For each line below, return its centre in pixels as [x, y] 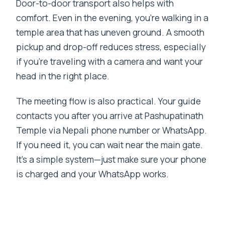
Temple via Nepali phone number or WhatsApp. [112, 130]
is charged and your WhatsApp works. [93, 174]
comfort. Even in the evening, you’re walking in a [113, 17]
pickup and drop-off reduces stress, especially [111, 46]
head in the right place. [63, 76]
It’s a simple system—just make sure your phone [111, 159]
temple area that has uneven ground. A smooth [110, 32]
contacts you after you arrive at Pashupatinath [110, 115]
